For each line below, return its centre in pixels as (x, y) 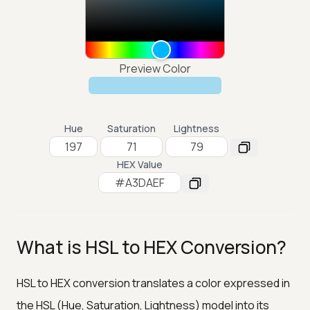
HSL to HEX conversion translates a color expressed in (153, 283)
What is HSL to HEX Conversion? (152, 247)
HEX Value (140, 165)
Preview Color (155, 68)
